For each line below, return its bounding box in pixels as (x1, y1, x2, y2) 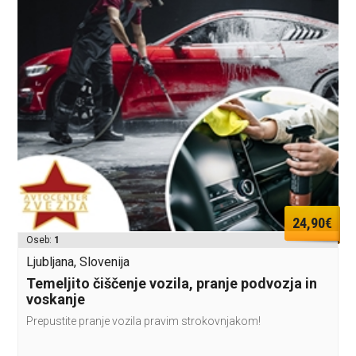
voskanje (26, 291, 86, 308)
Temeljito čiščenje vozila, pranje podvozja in (26, 275, 318, 292)
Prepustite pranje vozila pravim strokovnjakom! (26, 315, 261, 328)
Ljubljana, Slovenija (26, 254, 130, 270)
